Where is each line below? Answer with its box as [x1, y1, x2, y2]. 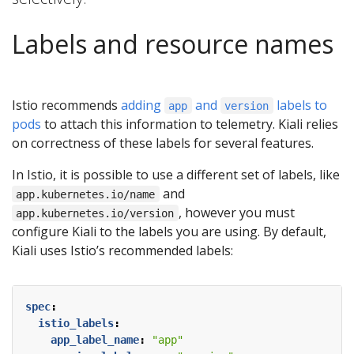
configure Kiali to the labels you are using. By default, [12, 222, 326, 240]
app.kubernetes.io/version [16, 206, 175, 220]
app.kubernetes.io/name [16, 187, 156, 201]
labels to [273, 96, 327, 114]
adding [121, 96, 164, 114]
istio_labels [38, 316, 114, 330]
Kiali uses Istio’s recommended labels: [12, 241, 233, 259]
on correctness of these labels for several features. [12, 134, 314, 152]
